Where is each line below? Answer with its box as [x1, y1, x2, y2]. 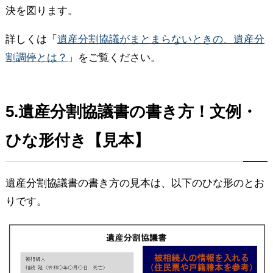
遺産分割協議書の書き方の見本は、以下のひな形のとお [5, 177, 264, 189]
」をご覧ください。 [67, 51, 161, 63]
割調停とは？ [5, 51, 68, 63]
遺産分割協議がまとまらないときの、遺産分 [57, 33, 264, 45]
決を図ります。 [5, 4, 78, 16]
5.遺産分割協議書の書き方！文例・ [5, 102, 257, 121]
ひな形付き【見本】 [5, 130, 150, 149]
